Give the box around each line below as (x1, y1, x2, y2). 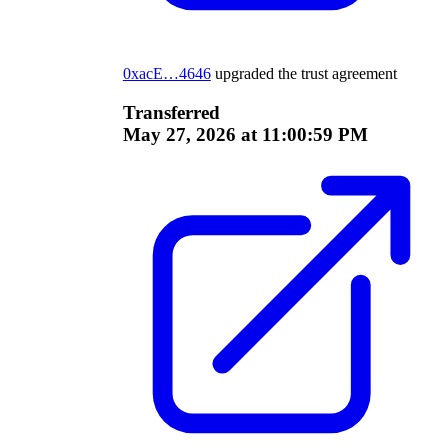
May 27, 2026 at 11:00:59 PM (122, 124, 368, 146)
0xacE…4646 (122, 65, 211, 83)
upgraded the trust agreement (210, 65, 397, 83)
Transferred (122, 102, 220, 124)
